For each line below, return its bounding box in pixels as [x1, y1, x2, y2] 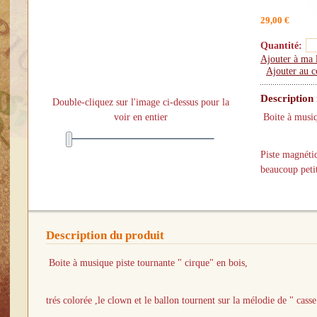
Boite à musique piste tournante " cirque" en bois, [46, 257, 248, 268]
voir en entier [113, 112, 168, 123]
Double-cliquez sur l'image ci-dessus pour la [52, 97, 229, 108]
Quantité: [260, 40, 302, 52]
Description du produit [46, 228, 164, 242]
